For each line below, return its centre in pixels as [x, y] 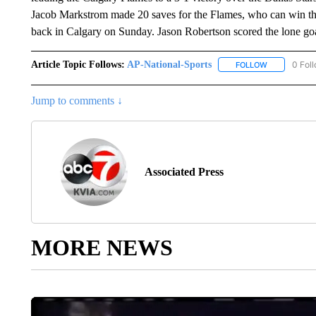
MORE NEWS [102, 247]
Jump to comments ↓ [77, 100]
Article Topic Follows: [78, 64]
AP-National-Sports [169, 64]
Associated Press [184, 171]
